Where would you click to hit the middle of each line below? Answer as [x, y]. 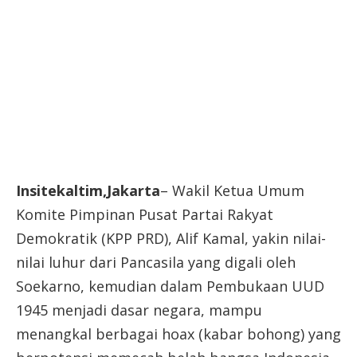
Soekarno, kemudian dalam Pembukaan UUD [170, 286]
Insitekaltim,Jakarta [88, 190]
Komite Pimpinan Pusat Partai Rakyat [145, 214]
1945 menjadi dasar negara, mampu [139, 310]
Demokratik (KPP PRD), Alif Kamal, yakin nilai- [171, 238]
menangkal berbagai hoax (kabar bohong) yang [178, 333]
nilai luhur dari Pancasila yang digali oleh [156, 262]
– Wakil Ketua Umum [232, 190]
